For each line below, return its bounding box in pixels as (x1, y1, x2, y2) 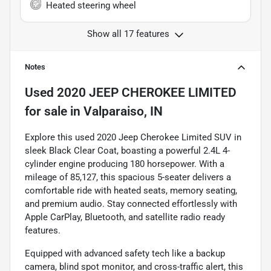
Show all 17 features (87, 28, 169, 39)
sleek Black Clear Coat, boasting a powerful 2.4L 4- (25, 145, 230, 156)
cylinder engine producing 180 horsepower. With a (25, 158, 224, 169)
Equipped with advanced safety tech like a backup (25, 247, 225, 259)
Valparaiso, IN (83, 103, 163, 119)
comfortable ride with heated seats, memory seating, (25, 184, 237, 196)
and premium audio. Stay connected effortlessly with (25, 198, 237, 209)
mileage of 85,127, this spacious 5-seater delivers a (25, 171, 231, 183)
